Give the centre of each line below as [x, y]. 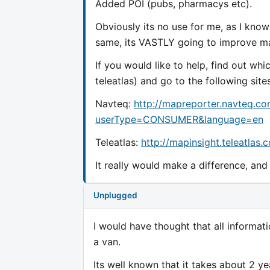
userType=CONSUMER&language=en [179, 119]
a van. [107, 241]
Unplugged [115, 196]
